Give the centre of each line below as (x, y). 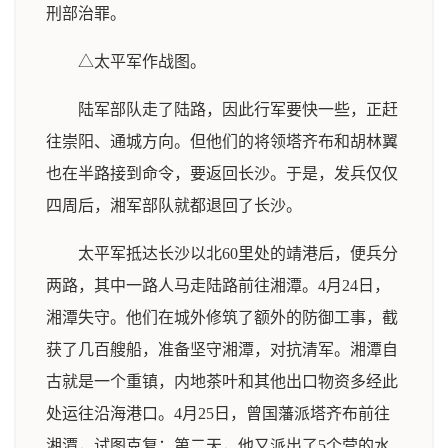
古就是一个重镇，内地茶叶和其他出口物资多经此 (222, 381)
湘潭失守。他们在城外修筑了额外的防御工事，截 (222, 317)
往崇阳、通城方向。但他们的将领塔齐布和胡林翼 (222, 141)
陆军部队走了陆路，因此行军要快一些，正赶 (238, 109)
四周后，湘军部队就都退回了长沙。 (174, 205)
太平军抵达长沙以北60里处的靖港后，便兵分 (238, 253)
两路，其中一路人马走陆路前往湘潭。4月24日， (218, 285)
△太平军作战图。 (142, 61)
